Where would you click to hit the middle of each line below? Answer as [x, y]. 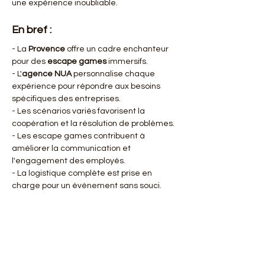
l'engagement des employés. [69, 161]
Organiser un [38, 232]
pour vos [136, 232]
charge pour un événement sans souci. [87, 186]
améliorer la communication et [72, 148]
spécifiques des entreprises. [66, 99]
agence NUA [47, 74]
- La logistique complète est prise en [83, 173]
